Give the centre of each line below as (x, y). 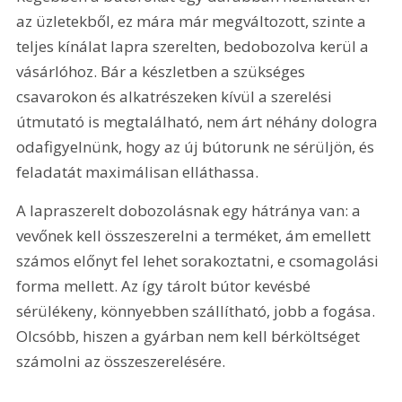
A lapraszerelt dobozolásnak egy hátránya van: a (191, 211)
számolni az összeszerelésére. (123, 362)
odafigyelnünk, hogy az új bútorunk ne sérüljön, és (197, 146)
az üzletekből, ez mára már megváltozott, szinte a (193, 21)
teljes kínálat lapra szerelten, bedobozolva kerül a (195, 46)
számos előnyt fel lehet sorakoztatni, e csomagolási (200, 261)
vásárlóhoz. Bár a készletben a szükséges (163, 71)
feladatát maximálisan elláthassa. (138, 171)
